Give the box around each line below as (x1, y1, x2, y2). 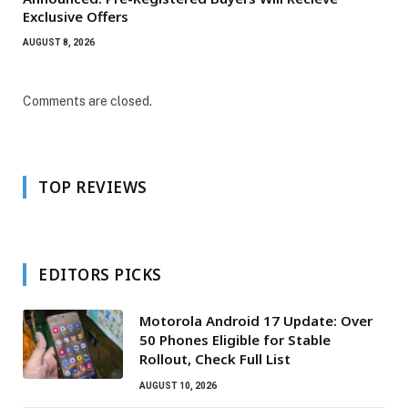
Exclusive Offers (23, 7, 128, 26)
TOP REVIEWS (38, 177, 148, 199)
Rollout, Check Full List (139, 350, 291, 369)
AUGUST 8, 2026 (23, 37, 95, 48)
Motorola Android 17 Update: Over (139, 311, 372, 331)
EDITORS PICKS (38, 264, 162, 286)
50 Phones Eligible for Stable (139, 331, 331, 350)
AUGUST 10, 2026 (139, 381, 217, 392)
